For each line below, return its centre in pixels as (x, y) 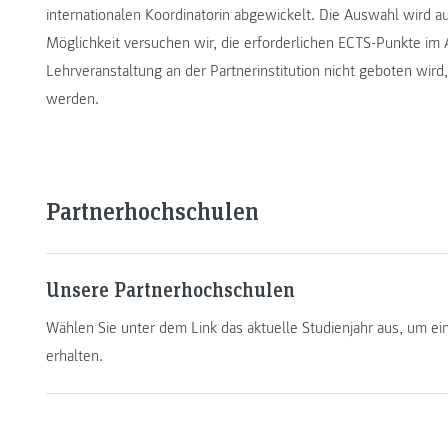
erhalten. (74, 356)
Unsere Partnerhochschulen (170, 289)
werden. (72, 99)
